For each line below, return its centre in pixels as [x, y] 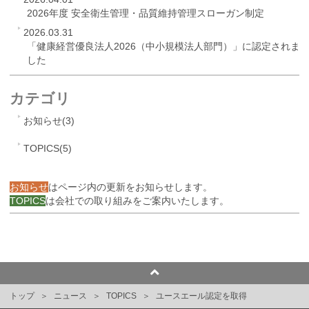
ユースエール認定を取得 [201, 296]
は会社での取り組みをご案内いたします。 [137, 201]
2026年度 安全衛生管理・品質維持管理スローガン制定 [146, 13]
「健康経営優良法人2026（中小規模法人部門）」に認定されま [163, 46]
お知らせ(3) [49, 121]
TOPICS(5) [48, 148]
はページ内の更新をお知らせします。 [130, 187]
